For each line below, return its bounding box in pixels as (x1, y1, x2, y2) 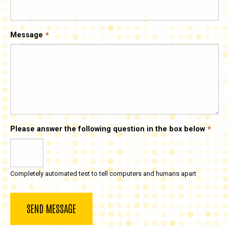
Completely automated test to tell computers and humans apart (10, 169, 196, 177)
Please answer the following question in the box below (10, 125, 205, 134)
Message (10, 30, 43, 39)
